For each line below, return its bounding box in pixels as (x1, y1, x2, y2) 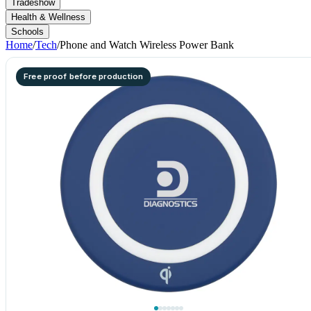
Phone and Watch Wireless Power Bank (60, 39, 234, 51)
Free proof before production (24, 72, 144, 81)
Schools (11, 26, 44, 37)
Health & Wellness (11, 12, 85, 22)
